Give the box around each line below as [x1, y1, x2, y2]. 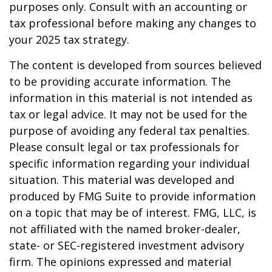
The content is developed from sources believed [9, 58, 262, 72]
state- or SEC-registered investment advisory [9, 238, 244, 253]
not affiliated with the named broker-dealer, [9, 222, 240, 236]
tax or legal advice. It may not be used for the [9, 107, 247, 121]
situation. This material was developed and [9, 172, 234, 187]
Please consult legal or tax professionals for [9, 140, 239, 154]
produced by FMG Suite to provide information [9, 189, 256, 203]
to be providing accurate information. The [9, 74, 231, 89]
